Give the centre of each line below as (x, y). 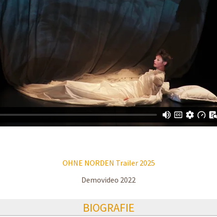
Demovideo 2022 (108, 180)
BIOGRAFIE (108, 208)
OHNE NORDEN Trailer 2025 (108, 163)
